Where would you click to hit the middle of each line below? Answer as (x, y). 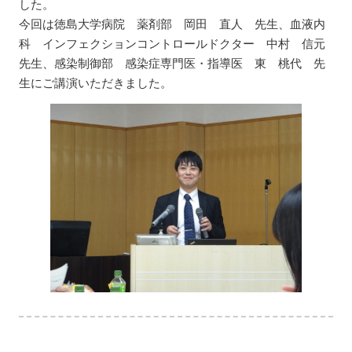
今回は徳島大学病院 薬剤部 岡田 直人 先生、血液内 (172, 23)
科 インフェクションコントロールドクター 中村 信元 (172, 42)
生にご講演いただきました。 (96, 82)
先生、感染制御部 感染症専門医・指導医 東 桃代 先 (172, 62)
